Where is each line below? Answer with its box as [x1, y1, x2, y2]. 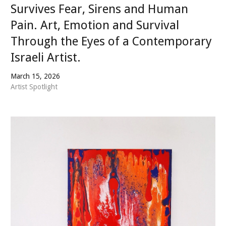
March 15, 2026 [11, 72, 60, 81]
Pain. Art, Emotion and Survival [11, 18, 179, 33]
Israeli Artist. [11, 50, 81, 65]
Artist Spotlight [11, 83, 58, 91]
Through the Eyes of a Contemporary [11, 34, 212, 49]
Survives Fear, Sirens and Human [11, 2, 188, 17]
